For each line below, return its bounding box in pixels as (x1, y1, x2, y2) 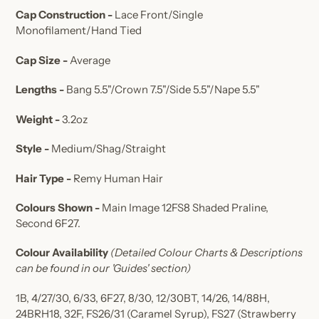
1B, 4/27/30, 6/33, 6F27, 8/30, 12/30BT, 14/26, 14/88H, (16, 291, 270, 305)
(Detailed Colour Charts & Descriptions (110, 246, 303, 260)
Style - (16, 142, 49, 156)
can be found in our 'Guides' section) (16, 261, 191, 276)
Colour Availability (16, 246, 108, 260)
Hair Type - (16, 171, 73, 185)
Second (16, 216, 55, 231)
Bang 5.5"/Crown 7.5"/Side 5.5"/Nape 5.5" (66, 83, 260, 97)
